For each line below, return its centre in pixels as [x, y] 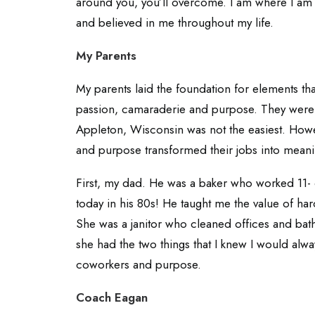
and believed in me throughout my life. [175, 22]
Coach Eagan [112, 297]
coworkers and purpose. [139, 264]
